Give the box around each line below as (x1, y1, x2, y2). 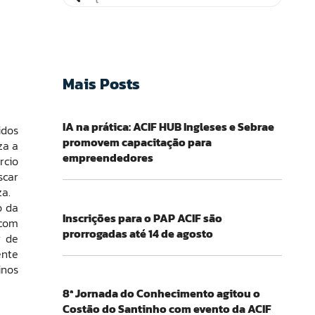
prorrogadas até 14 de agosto (62, 224, 213, 242)
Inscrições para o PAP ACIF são (62, 209, 222, 226)
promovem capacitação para (62, 134, 212, 151)
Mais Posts (62, 72, 140, 96)
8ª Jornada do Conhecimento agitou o (62, 285, 260, 302)
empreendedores (62, 149, 153, 167)
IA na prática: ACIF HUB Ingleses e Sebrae (62, 118, 274, 136)
